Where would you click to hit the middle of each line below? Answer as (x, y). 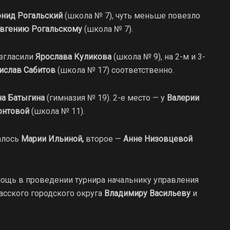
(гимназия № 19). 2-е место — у (106, 98)
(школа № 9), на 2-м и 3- (158, 56)
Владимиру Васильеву (147, 193)
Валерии (183, 98)
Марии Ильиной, (52, 139)
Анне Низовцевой (158, 139)
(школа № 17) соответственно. (115, 70)
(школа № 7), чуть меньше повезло (131, 15)
